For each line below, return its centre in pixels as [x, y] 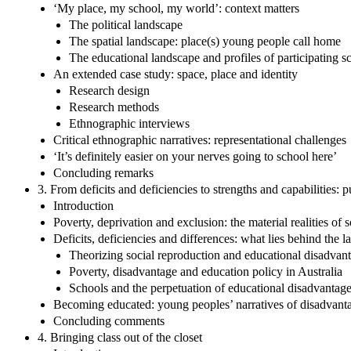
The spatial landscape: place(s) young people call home [205, 41]
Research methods [114, 107]
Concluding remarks [103, 172]
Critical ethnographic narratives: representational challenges [200, 139]
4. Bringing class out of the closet [120, 337]
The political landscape [126, 24]
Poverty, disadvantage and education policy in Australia [206, 271]
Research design [109, 90]
